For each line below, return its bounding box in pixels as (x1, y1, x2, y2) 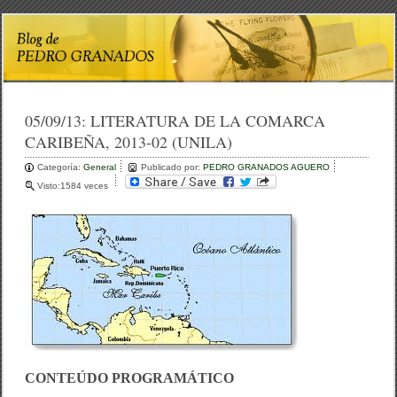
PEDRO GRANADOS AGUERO (203, 162, 331, 173)
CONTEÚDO (25, 370, 109, 386)
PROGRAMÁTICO (112, 370, 235, 386)
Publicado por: (141, 162, 204, 173)
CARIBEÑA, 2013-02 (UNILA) (25, 131, 233, 153)
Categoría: (37, 162, 84, 173)
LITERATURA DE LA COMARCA (90, 110, 326, 132)
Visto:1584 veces (37, 181, 114, 191)
